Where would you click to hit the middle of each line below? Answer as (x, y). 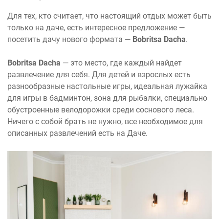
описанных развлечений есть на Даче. (77, 133)
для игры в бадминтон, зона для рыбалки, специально (107, 98)
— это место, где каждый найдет (121, 63)
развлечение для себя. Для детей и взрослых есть (99, 75)
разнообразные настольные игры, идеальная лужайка (107, 87)
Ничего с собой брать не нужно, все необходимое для (105, 122)
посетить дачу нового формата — (70, 40)
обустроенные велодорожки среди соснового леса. (101, 110)
